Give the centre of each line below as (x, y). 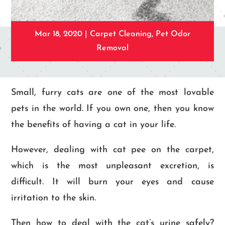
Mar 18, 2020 (59, 34)
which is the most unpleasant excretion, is (113, 166)
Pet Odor (173, 34)
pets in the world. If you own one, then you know (113, 109)
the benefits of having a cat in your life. (94, 125)
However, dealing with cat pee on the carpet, (113, 150)
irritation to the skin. (54, 198)
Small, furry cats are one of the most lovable (113, 93)
